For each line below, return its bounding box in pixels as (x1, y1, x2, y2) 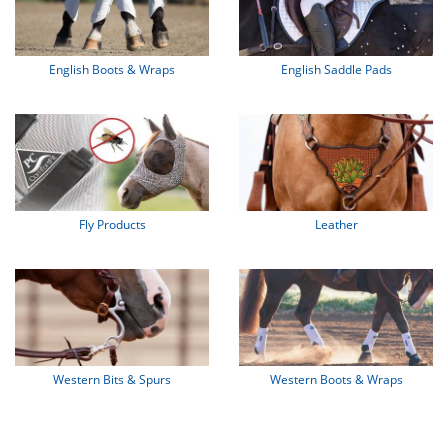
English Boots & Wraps (49, 60, 175, 78)
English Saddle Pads (280, 60, 392, 78)
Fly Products (78, 215, 146, 233)
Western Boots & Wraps (269, 370, 403, 388)
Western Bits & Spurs (53, 370, 171, 388)
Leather (314, 215, 358, 233)
